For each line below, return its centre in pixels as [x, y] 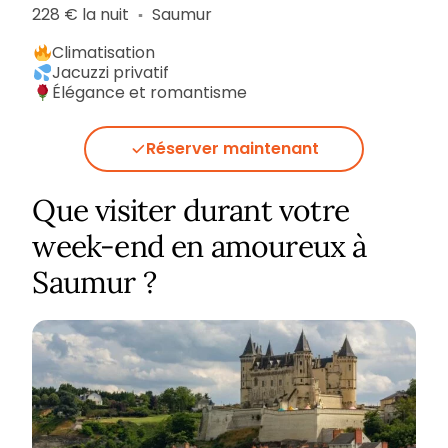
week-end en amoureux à [199, 245]
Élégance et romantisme [150, 93]
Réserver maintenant [232, 148]
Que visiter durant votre [190, 209]
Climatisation [104, 53]
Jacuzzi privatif [111, 73]
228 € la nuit [83, 15]
